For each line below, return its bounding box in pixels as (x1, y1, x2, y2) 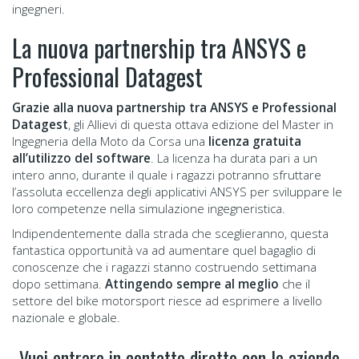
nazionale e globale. (12, 309, 120, 325)
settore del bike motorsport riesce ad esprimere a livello (12, 292, 322, 309)
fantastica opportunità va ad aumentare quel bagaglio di (12, 241, 316, 258)
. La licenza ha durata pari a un (151, 149, 317, 166)
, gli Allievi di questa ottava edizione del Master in (68, 115, 333, 132)
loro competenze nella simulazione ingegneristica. (12, 200, 285, 216)
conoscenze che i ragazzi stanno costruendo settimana (12, 258, 317, 275)
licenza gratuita (208, 132, 301, 149)
